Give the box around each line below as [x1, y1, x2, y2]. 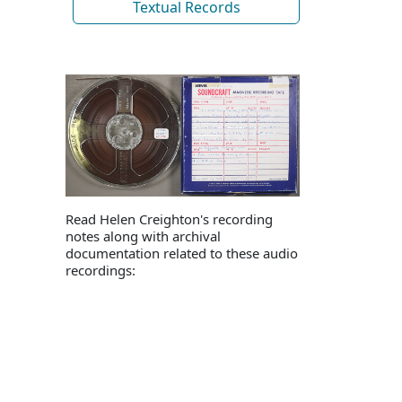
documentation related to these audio [66, 243, 298, 262]
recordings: [66, 260, 135, 279]
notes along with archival [66, 226, 221, 245]
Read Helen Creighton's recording [66, 209, 273, 228]
